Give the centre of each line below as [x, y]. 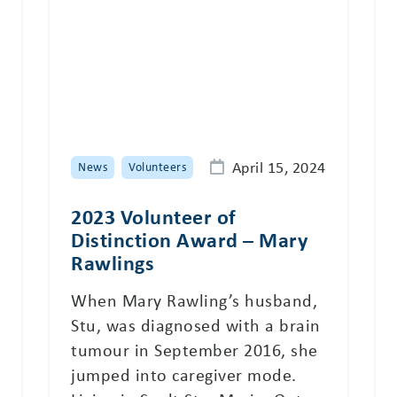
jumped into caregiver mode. [184, 374]
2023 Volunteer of [154, 216]
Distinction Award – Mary [189, 239]
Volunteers [157, 167]
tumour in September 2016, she [195, 349]
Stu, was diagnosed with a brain [196, 324]
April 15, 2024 [279, 166]
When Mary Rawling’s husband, [194, 300]
